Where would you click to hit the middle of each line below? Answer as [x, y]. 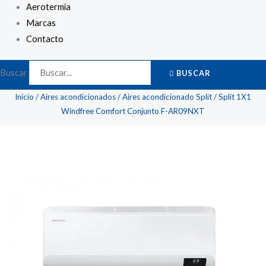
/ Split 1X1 [232, 96]
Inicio [24, 96]
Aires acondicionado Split [167, 96]
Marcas [41, 23]
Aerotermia [48, 7]
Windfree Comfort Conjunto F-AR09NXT [133, 111]
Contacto [45, 39]
